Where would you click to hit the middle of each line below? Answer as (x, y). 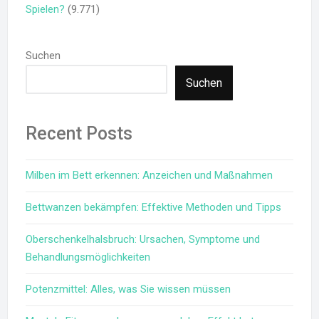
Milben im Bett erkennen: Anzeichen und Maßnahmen (149, 175)
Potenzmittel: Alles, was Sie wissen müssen (128, 289)
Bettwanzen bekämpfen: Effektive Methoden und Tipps (153, 207)
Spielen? (45, 9)
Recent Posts (79, 133)
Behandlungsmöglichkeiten (88, 257)
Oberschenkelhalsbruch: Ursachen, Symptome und (143, 239)
